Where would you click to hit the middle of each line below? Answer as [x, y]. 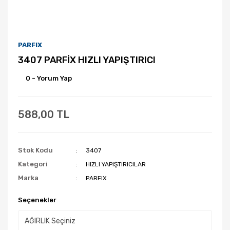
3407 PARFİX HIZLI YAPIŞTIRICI [87, 60]
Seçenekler [37, 200]
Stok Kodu [35, 150]
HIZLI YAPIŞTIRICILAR [116, 164]
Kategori [33, 164]
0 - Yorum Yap [49, 78]
